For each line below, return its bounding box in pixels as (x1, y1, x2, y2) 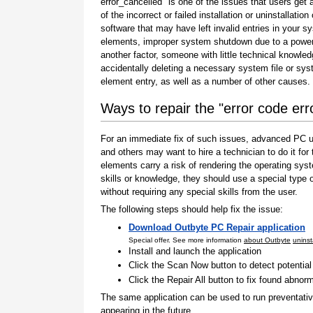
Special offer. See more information (129, 235, 244, 244)
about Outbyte (244, 235, 291, 244)
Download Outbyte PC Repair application (129, 221, 305, 233)
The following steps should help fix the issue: (101, 204, 283, 215)
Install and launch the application (129, 246, 261, 257)
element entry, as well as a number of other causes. (101, 75, 310, 87)
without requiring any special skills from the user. (101, 186, 298, 197)
